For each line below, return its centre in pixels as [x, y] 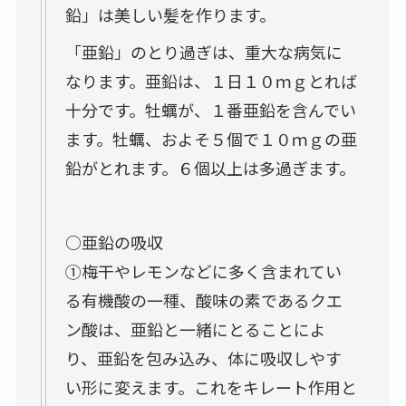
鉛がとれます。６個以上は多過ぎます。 [210, 167]
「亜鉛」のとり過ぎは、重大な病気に [203, 51]
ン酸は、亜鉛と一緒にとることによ [195, 329]
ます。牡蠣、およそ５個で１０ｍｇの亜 [211, 138]
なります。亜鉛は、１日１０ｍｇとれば [211, 80]
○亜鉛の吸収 [114, 242]
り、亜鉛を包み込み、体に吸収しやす [203, 358]
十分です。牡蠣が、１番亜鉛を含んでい [210, 109]
